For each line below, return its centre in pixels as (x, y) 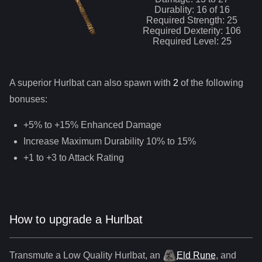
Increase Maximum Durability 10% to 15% (110, 141)
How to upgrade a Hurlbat (76, 219)
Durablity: (175, 10)
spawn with (149, 83)
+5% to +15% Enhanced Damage (92, 125)
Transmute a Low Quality (62, 255)
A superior (32, 83)
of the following (211, 83)
